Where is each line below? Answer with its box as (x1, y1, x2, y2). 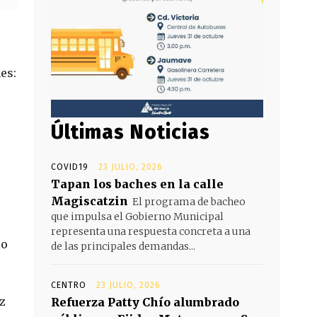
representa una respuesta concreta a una (51, 225, 250, 238)
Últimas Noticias (51, 120, 210, 144)
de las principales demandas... (51, 240, 195, 253)
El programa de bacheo (132, 195, 246, 209)
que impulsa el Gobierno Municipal (51, 210, 224, 224)
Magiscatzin (51, 194, 128, 209)
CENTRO (51, 280, 86, 291)
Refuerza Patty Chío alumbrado (51, 295, 239, 310)
